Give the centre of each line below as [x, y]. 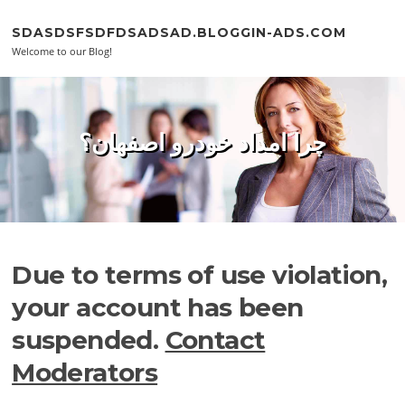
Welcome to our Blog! [62, 51]
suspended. [89, 339]
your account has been [158, 307]
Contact [215, 339]
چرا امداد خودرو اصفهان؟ [202, 143]
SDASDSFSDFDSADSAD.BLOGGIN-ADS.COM [179, 32]
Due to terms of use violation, [200, 274]
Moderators [85, 372]
